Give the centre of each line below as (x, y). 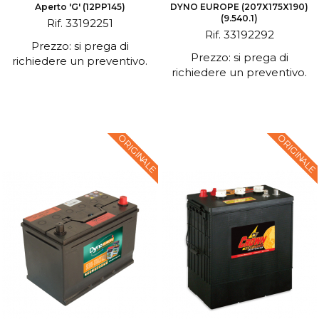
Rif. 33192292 (239, 35)
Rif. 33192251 (80, 23)
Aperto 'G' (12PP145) (80, 7)
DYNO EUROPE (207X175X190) (239, 7)
